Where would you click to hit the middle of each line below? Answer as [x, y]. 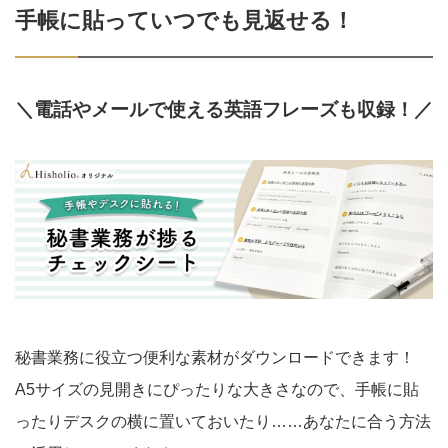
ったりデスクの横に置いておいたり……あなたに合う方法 [223, 422]
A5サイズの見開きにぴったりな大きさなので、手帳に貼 [217, 390]
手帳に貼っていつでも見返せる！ [184, 21]
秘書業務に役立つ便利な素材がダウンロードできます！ [215, 358]
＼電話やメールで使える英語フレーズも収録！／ [224, 109]
